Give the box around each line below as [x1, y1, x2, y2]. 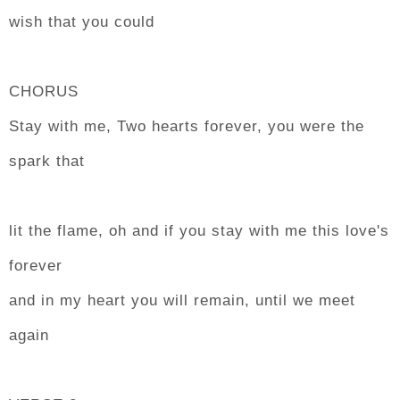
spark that [9, 153, 85, 170]
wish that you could [9, 13, 154, 30]
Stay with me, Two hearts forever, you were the [9, 118, 364, 135]
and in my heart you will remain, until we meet [9, 292, 355, 309]
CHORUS [9, 83, 79, 100]
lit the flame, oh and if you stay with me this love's [9, 222, 389, 239]
